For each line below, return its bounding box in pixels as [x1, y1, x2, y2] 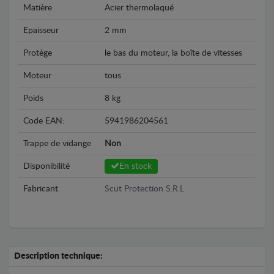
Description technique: [14, 251, 103, 261]
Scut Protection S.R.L [105, 184, 184, 193]
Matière [23, 3, 52, 12]
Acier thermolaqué [105, 3, 174, 12]
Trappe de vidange [23, 139, 91, 148]
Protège [23, 48, 52, 57]
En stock [119, 161, 152, 171]
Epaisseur [23, 26, 59, 35]
